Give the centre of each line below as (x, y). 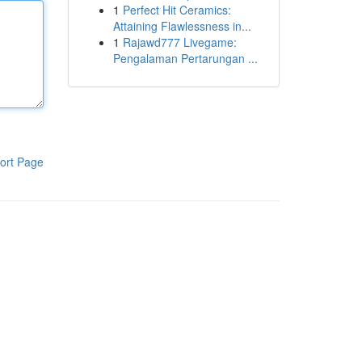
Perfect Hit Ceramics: (177, 10)
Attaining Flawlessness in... (182, 26)
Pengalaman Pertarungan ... (185, 58)
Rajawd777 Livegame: (179, 42)
